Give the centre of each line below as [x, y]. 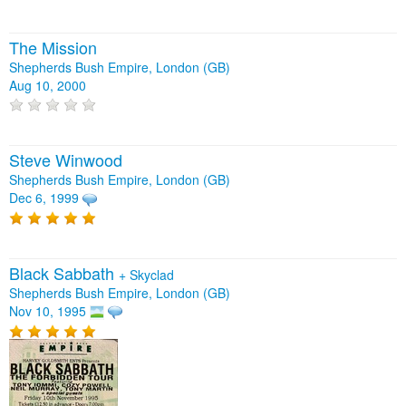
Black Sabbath [64, 273]
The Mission [53, 48]
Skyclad [152, 275]
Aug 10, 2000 [48, 86]
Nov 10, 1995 [48, 311]
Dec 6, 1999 [44, 198]
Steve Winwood [66, 160]
